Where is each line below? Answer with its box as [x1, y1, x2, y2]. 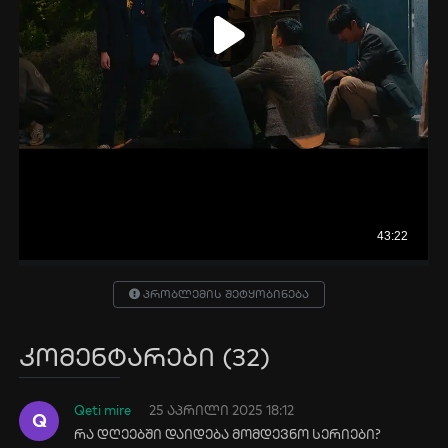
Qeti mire [74, 402, 132, 418]
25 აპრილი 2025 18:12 [149, 402, 295, 418]
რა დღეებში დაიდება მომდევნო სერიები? [74, 426, 382, 442]
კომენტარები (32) [19, 340, 271, 372]
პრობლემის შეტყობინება [140, 287, 309, 301]
